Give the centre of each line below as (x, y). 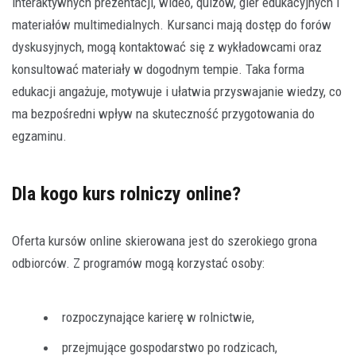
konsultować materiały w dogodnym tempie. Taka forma (158, 69)
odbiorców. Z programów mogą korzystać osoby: (138, 263)
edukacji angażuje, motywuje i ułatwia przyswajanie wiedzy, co (177, 91)
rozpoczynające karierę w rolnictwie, (158, 317)
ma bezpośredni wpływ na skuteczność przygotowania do (163, 113)
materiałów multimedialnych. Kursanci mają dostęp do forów (172, 24)
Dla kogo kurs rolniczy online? (126, 193)
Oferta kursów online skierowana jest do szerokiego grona (164, 240)
